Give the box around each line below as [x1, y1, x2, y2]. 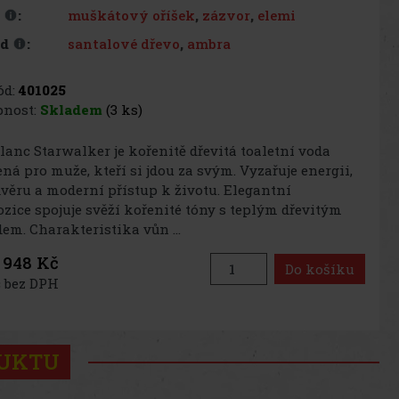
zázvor [202, 5, 251, 24]
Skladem [39, 100, 102, 118]
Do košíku [285, 259, 354, 278]
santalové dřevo [68, 34, 181, 53]
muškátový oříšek [68, 5, 196, 24]
